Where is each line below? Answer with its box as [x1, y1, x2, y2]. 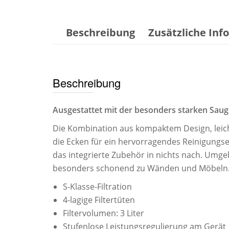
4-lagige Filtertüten [63, 194, 135, 206]
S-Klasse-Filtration [63, 181, 132, 193]
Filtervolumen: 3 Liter [63, 208, 144, 219]
